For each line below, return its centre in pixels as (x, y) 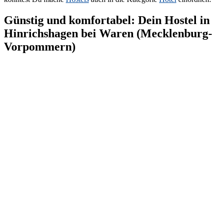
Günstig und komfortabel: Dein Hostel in (107, 20)
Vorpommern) (40, 46)
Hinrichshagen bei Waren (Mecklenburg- (108, 33)
